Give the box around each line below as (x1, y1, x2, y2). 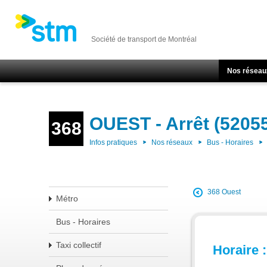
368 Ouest (207, 188, 241, 197)
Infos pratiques (89, 138, 137, 147)
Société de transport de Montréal (91, 35, 197, 44)
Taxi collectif (56, 240, 101, 250)
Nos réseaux (151, 138, 193, 147)
